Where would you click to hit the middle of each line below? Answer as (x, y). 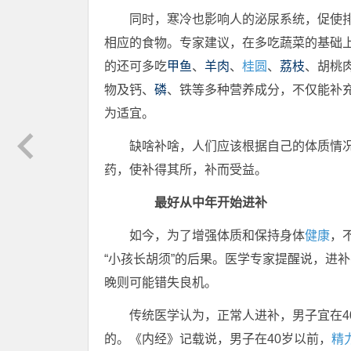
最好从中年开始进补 (198, 203)
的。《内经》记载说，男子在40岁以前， (218, 339)
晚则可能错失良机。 (161, 282)
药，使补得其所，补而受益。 (186, 170)
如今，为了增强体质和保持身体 (217, 235)
